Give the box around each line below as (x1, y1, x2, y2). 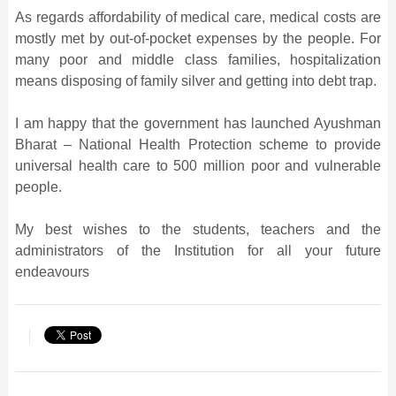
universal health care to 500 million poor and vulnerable (14, 157, 382, 173)
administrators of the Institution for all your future (14, 242, 382, 258)
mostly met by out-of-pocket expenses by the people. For (14, 30, 382, 46)
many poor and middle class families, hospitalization (14, 51, 382, 67)
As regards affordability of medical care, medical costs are (14, 9, 382, 25)
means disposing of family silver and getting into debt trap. (14, 72, 377, 88)
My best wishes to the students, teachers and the (14, 221, 382, 237)
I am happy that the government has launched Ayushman (14, 115, 382, 131)
